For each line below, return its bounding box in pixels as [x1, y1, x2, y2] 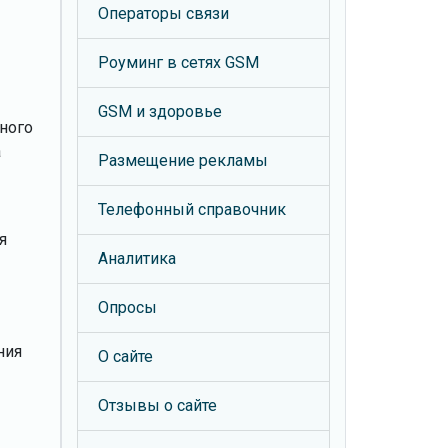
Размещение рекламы [98, 151, 268, 170]
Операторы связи [98, 4, 229, 23]
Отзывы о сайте [98, 396, 217, 415]
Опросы [98, 298, 157, 317]
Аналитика [98, 249, 176, 268]
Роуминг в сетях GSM [98, 53, 259, 72]
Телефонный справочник [98, 200, 286, 219]
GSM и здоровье [98, 102, 222, 121]
